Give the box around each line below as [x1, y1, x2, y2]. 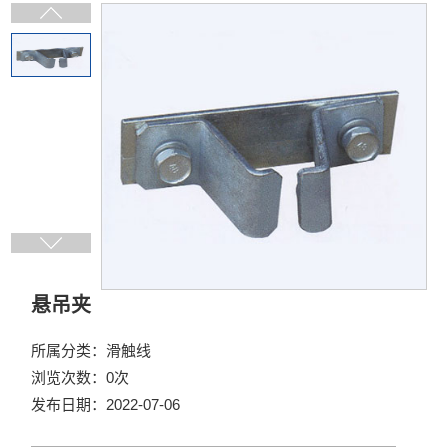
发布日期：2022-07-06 [31, 396, 181, 414]
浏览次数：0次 [31, 369, 130, 387]
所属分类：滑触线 [31, 342, 152, 360]
